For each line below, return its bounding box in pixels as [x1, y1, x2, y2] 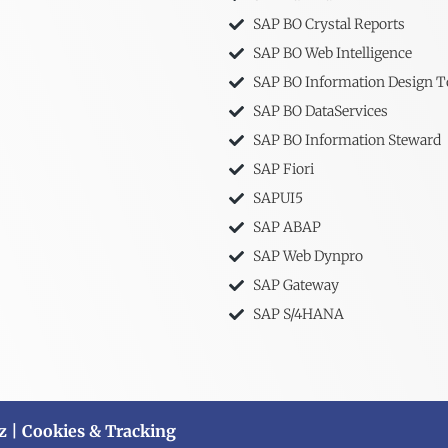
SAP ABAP [252, 218, 321, 237]
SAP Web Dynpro [252, 247, 363, 266]
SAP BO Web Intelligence [252, 44, 412, 63]
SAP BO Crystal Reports [252, 15, 405, 34]
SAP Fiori [252, 160, 314, 179]
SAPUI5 [252, 189, 303, 208]
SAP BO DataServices [252, 102, 388, 121]
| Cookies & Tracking [7, 421, 176, 442]
